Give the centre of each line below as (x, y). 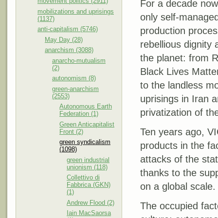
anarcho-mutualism (79, 60)
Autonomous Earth (86, 106)
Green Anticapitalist (87, 124)
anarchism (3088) (69, 50)
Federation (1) (79, 114)
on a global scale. (178, 187)
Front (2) (71, 131)
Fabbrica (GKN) (89, 185)
